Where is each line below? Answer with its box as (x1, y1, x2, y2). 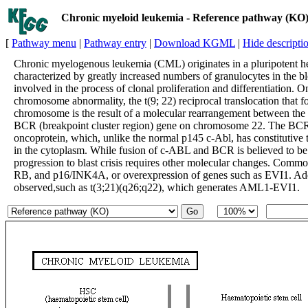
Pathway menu (12, 37, 76, 49)
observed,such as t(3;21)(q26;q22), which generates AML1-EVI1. (14, 181, 300, 193)
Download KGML (154, 37, 235, 49)
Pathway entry (84, 37, 146, 49)
